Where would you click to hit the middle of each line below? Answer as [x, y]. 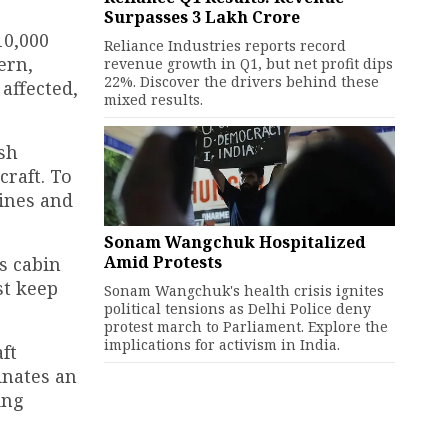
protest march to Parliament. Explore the [245, 326]
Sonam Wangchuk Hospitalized [234, 242]
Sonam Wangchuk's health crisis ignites [243, 290]
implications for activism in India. [221, 344]
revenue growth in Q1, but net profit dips [248, 63]
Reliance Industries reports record [224, 45]
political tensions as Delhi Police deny [237, 308]
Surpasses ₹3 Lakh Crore [201, 17]
